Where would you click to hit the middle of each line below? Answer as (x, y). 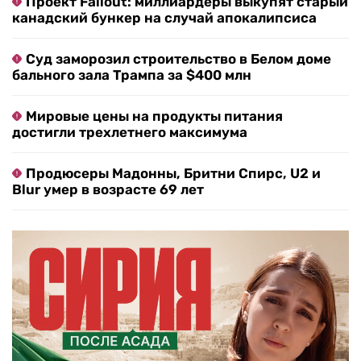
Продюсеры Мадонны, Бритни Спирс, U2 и (173, 174)
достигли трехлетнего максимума (130, 133)
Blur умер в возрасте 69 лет (108, 190)
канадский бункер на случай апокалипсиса (164, 18)
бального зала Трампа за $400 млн (132, 75)
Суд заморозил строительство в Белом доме (178, 59)
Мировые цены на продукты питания (154, 116)
